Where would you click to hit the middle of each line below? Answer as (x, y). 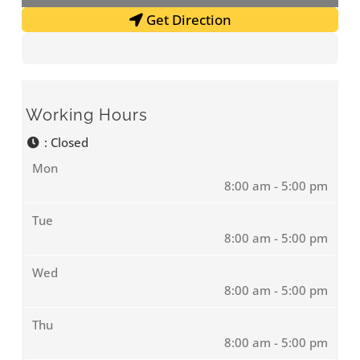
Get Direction (188, 19)
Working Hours (87, 115)
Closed (69, 142)
